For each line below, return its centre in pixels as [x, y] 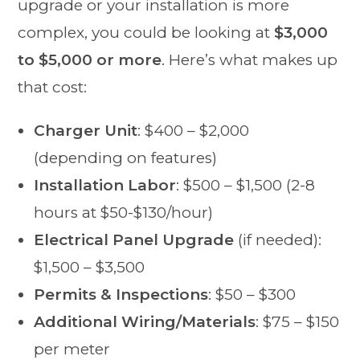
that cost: [53, 87]
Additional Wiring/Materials [145, 321]
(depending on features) [126, 157]
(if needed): [278, 239]
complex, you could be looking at [146, 32]
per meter [72, 349]
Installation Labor [105, 185]
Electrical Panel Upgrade [134, 239]
